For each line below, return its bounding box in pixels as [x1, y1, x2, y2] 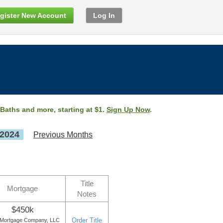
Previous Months [33, 130, 93, 139]
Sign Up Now [107, 106, 150, 113]
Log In [93, 11, 115, 19]
